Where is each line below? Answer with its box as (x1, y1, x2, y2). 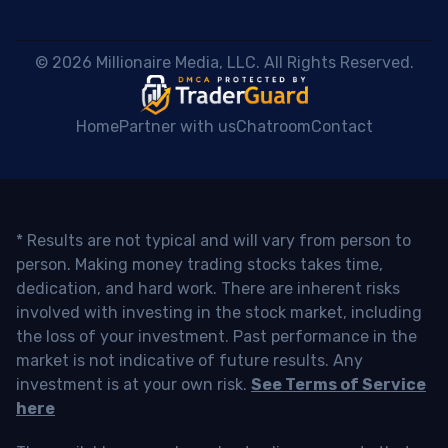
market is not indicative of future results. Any (16, 351, 363, 371)
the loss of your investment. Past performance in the (16, 327, 417, 347)
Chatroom (235, 117, 311, 137)
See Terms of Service (251, 375, 426, 395)
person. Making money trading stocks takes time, (16, 255, 383, 275)
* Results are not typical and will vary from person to (16, 231, 411, 251)
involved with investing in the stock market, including (16, 303, 422, 323)
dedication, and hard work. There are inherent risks (16, 279, 400, 299)
